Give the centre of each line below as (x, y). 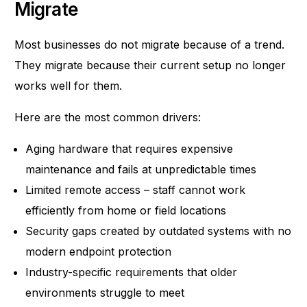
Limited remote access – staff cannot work (136, 190)
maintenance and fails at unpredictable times (141, 170)
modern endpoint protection (99, 252)
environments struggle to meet (105, 293)
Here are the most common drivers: (108, 118)
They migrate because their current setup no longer (150, 65)
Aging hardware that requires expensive (130, 149)
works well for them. (70, 86)
